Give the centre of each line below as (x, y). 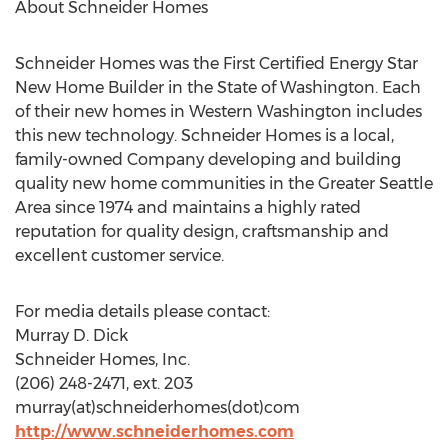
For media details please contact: (142, 311)
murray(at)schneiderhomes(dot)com (157, 407)
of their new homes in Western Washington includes (218, 111)
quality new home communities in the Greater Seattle (224, 183)
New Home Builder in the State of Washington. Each (218, 87)
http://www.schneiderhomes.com (154, 431)
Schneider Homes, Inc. (102, 359)
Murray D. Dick (71, 335)
